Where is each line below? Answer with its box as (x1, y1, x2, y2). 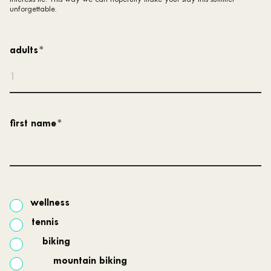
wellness (30, 198, 70, 207)
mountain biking (53, 256, 127, 266)
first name (10, 119, 59, 128)
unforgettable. (10, 5, 57, 13)
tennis (31, 218, 59, 227)
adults (10, 46, 41, 55)
